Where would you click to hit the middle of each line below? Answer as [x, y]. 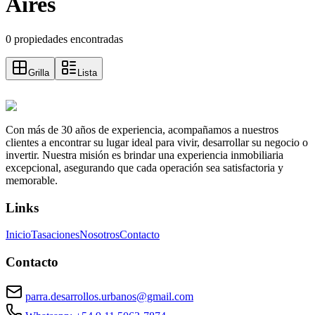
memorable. [32, 180]
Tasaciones [55, 235]
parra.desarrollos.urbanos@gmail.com [109, 296]
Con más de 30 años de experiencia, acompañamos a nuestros [142, 129]
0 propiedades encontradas [64, 39]
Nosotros [99, 235]
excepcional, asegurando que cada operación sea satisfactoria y [144, 167]
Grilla [39, 72]
